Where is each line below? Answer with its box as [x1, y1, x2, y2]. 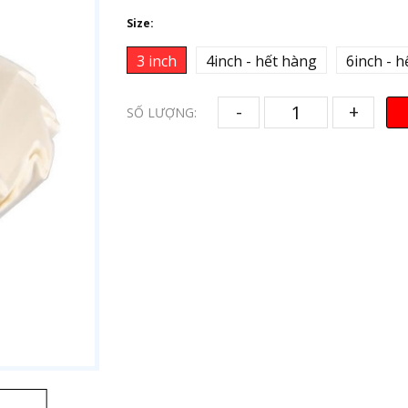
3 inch [137, 50, 177, 71]
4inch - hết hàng [206, 50, 317, 71]
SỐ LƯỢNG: [127, 103, 197, 121]
